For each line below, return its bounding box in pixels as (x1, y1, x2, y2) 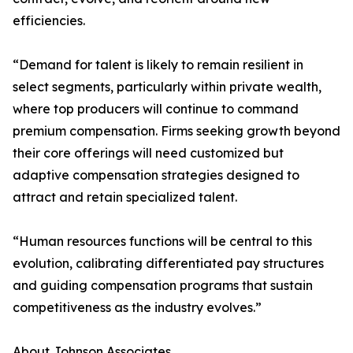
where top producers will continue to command (13, 101, 299, 117)
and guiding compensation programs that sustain (13, 277, 313, 294)
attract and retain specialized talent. (13, 189, 237, 206)
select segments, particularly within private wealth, (13, 79, 321, 95)
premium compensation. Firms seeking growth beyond (13, 123, 340, 139)
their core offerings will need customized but (13, 145, 284, 162)
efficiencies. (13, 13, 85, 29)
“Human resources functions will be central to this (13, 233, 312, 250)
